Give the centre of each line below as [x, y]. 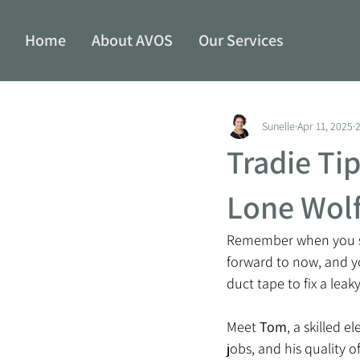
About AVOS [133, 40]
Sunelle [278, 126]
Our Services [241, 40]
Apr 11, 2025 [325, 126]
